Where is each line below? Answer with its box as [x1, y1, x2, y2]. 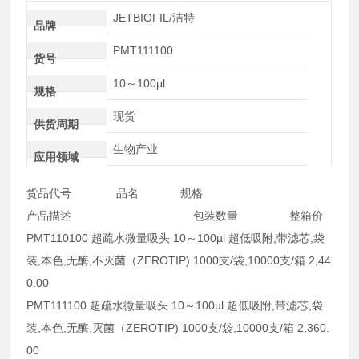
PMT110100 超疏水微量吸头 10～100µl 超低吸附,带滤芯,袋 [26, 231, 325, 244]
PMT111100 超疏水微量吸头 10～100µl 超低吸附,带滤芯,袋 [26, 298, 324, 312]
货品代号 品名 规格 [26, 186, 322, 200]
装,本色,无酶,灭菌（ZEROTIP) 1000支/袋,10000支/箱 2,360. [26, 321, 330, 334]
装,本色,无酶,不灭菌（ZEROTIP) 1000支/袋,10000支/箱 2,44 [26, 253, 332, 267]
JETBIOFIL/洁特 [112, 10, 195, 24]
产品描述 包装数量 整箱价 [26, 208, 324, 222]
